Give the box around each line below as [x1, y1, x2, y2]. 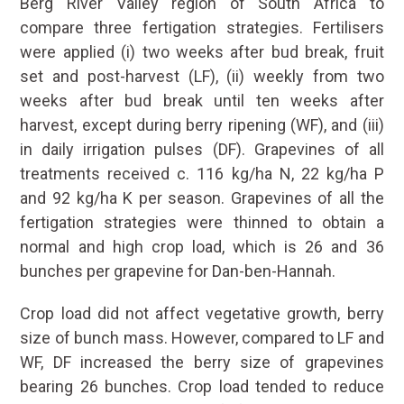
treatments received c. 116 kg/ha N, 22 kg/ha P [20, 163, 384, 183]
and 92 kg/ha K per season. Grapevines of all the [20, 188, 384, 207]
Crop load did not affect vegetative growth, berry [20, 303, 384, 323]
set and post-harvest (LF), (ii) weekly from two [20, 66, 384, 86]
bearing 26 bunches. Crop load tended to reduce [20, 376, 384, 396]
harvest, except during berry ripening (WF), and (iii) [20, 115, 384, 134]
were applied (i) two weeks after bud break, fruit [20, 41, 384, 61]
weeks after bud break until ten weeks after [20, 90, 384, 110]
